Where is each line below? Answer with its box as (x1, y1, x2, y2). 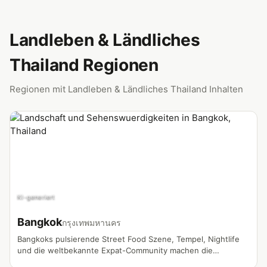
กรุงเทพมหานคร (62, 218, 121, 228)
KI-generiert (17, 193, 55, 200)
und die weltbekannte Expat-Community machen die (17, 246, 213, 255)
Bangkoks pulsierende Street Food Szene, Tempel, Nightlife (17, 234, 240, 244)
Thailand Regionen (10, 55, 159, 75)
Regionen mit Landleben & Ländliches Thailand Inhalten (10, 83, 243, 95)
